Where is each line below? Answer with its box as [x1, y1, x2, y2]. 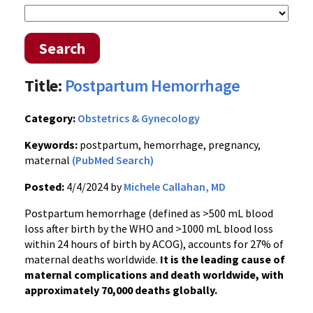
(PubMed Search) [72, 153, 154, 167]
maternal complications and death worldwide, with [24, 268, 284, 282]
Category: [24, 111, 75, 125]
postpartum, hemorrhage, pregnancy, [78, 138, 261, 152]
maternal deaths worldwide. [24, 252, 160, 266]
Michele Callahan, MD [124, 180, 226, 194]
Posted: [24, 180, 64, 194]
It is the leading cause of [160, 252, 285, 266]
